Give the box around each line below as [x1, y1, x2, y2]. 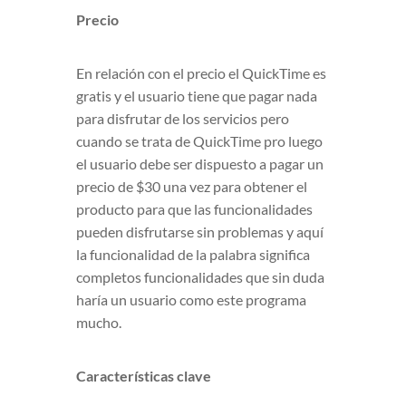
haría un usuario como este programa [76, 291, 306, 308]
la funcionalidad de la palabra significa [76, 246, 310, 263]
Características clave [76, 367, 211, 384]
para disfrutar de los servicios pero [76, 110, 289, 127]
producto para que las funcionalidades [76, 200, 313, 217]
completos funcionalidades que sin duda [76, 268, 324, 285]
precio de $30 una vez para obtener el [76, 178, 307, 195]
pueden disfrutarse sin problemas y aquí [76, 223, 324, 240]
